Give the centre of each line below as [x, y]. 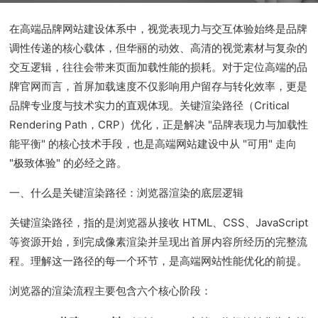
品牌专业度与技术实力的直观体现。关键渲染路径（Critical [150, 105]
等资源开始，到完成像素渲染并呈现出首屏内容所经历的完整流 [159, 242]
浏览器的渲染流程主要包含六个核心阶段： [111, 291]
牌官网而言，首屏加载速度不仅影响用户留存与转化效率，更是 [159, 86]
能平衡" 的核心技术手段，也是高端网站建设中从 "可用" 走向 [153, 144]
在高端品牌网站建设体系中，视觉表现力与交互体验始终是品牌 [159, 29]
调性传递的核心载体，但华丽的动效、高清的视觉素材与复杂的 [159, 48]
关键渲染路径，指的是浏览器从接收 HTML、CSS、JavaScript [159, 223]
